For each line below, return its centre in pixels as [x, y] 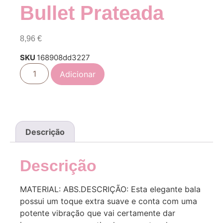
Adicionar [78, 74]
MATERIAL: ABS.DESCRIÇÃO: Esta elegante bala [110, 189]
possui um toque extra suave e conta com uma [109, 201]
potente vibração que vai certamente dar [98, 213]
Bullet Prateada [92, 13]
